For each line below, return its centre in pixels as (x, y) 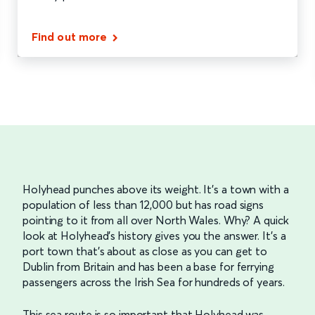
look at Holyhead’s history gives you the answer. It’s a (154, 236)
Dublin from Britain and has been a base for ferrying (148, 267)
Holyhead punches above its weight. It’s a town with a (156, 189)
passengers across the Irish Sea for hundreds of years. (154, 282)
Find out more (70, 36)
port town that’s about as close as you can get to (145, 251)
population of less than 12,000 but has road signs (143, 205)
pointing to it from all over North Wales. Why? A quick (156, 220)
